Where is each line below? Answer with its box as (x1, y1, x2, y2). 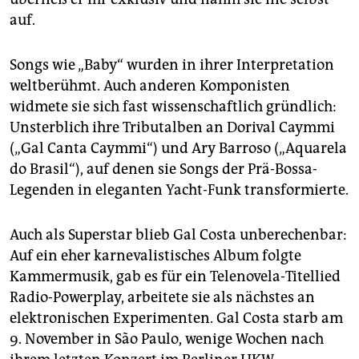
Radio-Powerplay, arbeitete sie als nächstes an (10, 288, 315, 307)
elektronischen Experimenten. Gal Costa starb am (10, 309, 343, 328)
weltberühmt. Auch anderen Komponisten (10, 77, 290, 95)
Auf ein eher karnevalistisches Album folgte (10, 247, 301, 265)
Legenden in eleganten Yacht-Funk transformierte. (10, 181, 349, 200)
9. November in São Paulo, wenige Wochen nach (10, 330, 324, 349)
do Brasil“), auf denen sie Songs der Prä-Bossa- (10, 160, 317, 179)
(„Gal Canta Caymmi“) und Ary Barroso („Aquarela (10, 139, 347, 158)
